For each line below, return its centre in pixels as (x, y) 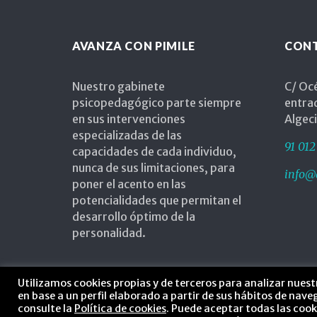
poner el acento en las (129, 184)
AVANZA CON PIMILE (134, 46)
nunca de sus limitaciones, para (154, 168)
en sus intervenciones (129, 119)
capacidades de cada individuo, (154, 152)
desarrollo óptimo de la (134, 217)
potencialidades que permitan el (157, 201)
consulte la (46, 309)
